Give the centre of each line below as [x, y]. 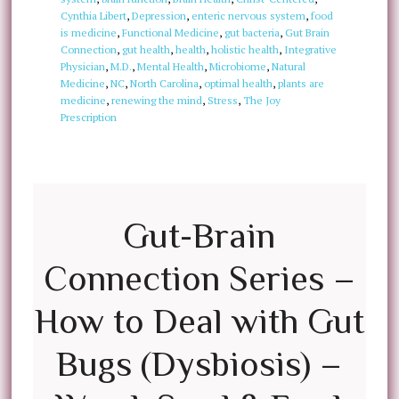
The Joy [261, 100]
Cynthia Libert [93, 16]
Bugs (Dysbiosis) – [199, 364]
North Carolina [164, 83]
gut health [146, 49]
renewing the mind [156, 100]
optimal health [238, 83]
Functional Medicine [170, 33]
